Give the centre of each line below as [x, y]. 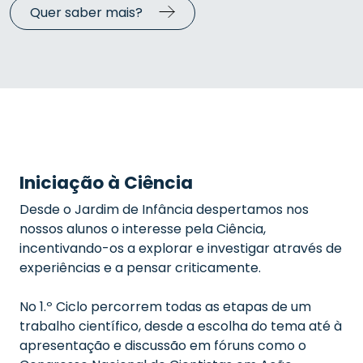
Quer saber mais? [86, 13]
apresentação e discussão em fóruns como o [163, 346]
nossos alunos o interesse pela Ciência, [143, 229]
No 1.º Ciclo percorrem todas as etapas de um [165, 307]
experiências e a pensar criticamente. [140, 268]
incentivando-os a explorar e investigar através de [181, 248]
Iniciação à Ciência [106, 183]
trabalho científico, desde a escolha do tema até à [181, 326]
